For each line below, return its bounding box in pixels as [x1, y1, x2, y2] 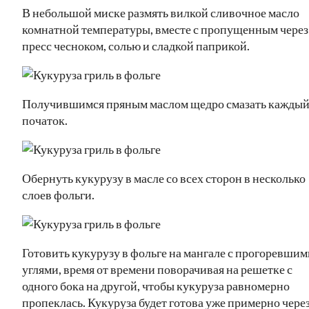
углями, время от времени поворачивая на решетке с [22, 261, 292, 277]
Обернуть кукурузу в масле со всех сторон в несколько [22, 170, 306, 186]
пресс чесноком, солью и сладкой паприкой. [22, 37, 250, 53]
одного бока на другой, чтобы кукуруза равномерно [22, 277, 290, 293]
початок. [22, 112, 68, 128]
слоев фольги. [22, 186, 94, 202]
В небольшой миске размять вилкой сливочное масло [22, 4, 299, 20]
